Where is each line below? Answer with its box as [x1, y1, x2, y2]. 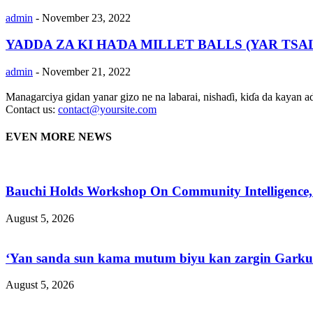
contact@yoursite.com [58, 103, 156, 115]
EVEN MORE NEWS [6, 131, 112, 143]
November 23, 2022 [42, 11, 131, 24]
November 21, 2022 [42, 65, 131, 78]
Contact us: [6, 103, 58, 115]
